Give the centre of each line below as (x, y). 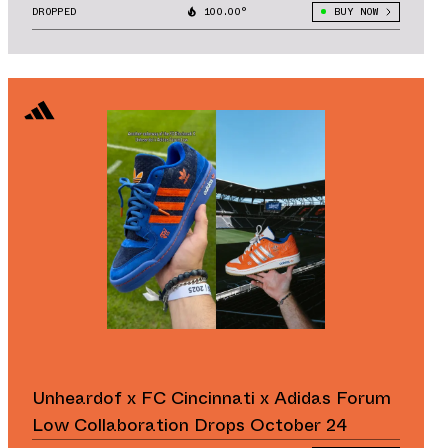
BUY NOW (355, 11)
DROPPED (54, 11)
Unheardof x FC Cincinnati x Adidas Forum (211, 397)
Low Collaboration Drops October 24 (189, 424)
